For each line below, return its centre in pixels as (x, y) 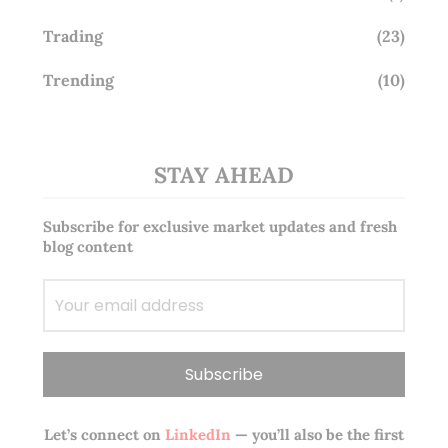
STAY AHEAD (223, 174)
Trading (72, 35)
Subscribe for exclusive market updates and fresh (219, 226)
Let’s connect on (102, 434)
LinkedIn (195, 434)
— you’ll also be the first (317, 434)
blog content (87, 246)
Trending (78, 79)
